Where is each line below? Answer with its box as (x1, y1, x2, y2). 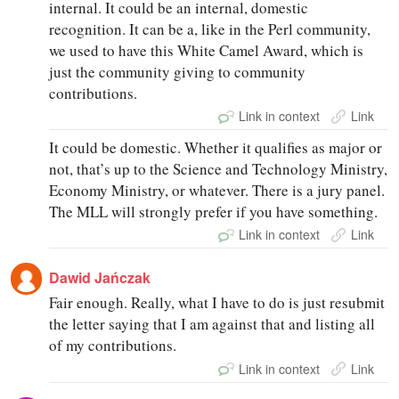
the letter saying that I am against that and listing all (49, 313, 376, 335)
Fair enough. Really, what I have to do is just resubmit (49, 292, 386, 313)
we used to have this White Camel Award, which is (49, 39, 364, 61)
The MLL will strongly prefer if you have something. (49, 201, 379, 223)
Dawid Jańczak (49, 267, 151, 289)
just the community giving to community (49, 61, 306, 82)
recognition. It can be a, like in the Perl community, (49, 18, 371, 39)
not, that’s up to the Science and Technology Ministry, (49, 159, 388, 180)
